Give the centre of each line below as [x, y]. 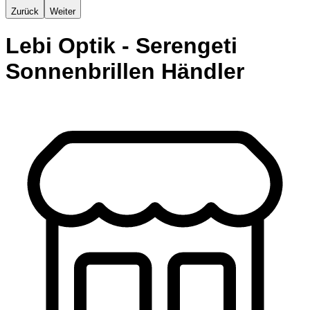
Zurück [25, 11]
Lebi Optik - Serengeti [121, 46]
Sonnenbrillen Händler [125, 72]
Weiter [63, 11]
